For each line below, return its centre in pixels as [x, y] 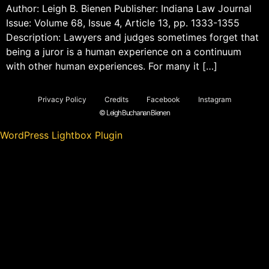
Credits [116, 99]
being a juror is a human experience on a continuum [124, 51]
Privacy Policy [62, 99]
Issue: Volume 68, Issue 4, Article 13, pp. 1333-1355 [123, 23]
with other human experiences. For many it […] [112, 66]
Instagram [215, 99]
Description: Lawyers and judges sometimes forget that [132, 37]
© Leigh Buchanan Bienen [134, 112]
